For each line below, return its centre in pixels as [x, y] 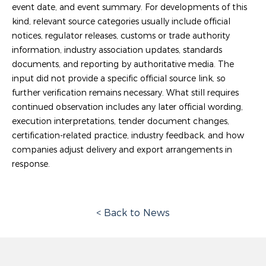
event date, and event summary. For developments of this [129, 7]
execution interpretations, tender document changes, [121, 121]
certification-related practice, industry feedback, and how [128, 135]
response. [31, 164]
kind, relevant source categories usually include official [121, 21]
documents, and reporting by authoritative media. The [123, 64]
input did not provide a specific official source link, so [119, 78]
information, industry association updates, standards [117, 50]
